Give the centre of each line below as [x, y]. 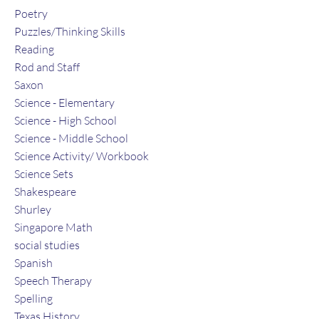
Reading [34, 49]
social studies [47, 245]
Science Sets [44, 173]
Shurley [33, 209]
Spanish [33, 262]
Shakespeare [45, 191]
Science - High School [66, 120]
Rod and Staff [47, 67]
